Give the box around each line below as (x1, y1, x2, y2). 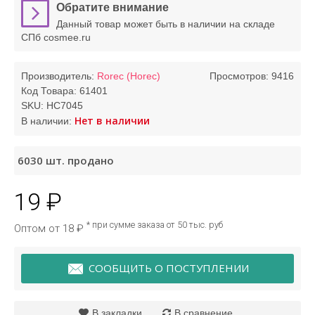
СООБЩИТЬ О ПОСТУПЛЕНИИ (88, 260, 249, 275)
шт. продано (46, 153, 114, 167)
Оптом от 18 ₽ (14, 221, 86, 235)
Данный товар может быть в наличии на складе (56, 18, 275, 30)
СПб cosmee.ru (21, 31, 91, 43)
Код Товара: (21, 84, 79, 96)
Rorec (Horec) (97, 70, 160, 82)
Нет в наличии (75, 113, 150, 127)
